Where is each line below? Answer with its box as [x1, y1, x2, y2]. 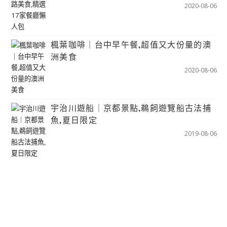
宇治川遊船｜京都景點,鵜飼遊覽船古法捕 [51, 102, 211, 113]
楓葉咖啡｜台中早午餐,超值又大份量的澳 [51, 39, 211, 50]
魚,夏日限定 [51, 114, 97, 125]
